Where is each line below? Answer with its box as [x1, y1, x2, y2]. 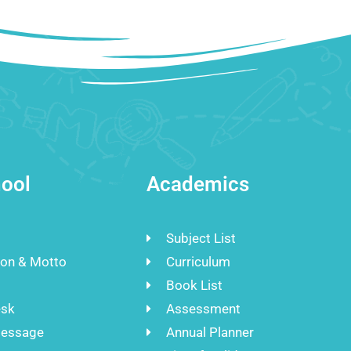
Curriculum [166, 254, 230, 270]
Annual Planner [166, 324, 254, 341]
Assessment [166, 301, 241, 317]
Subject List [166, 230, 236, 247]
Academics [147, 172, 249, 197]
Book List [166, 277, 223, 294]
